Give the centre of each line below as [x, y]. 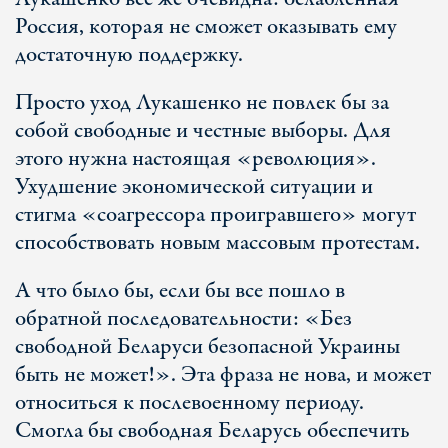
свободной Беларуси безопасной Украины [207, 347]
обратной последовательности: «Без [183, 319]
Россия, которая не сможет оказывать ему [206, 27]
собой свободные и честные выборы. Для [203, 131]
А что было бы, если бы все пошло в [180, 291]
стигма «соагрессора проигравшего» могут [215, 215]
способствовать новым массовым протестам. [217, 243]
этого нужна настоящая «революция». [195, 159]
